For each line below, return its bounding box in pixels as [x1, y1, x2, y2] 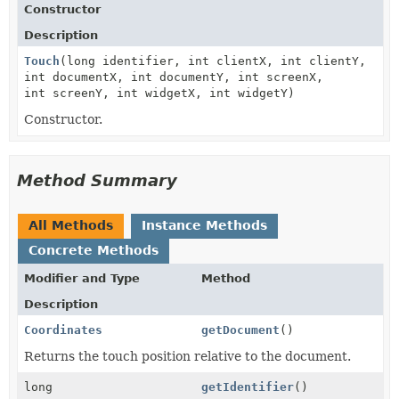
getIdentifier [200, 379, 294, 394]
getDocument [200, 322, 280, 337]
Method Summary [17, 170, 177, 190]
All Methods [28, 217, 113, 232]
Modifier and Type [24, 271, 140, 285]
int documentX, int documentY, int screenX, [24, 69, 323, 84]
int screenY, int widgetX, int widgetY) [24, 85, 295, 100]
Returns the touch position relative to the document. [24, 348, 351, 363]
